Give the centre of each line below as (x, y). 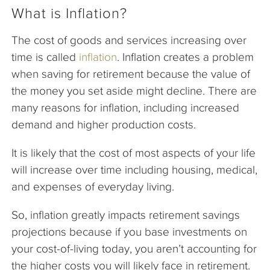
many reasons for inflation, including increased (125, 107)
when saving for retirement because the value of (131, 74)
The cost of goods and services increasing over (129, 40)
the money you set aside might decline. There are (134, 90)
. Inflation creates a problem (185, 57)
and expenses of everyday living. (94, 186)
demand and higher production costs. (105, 124)
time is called (45, 57)
